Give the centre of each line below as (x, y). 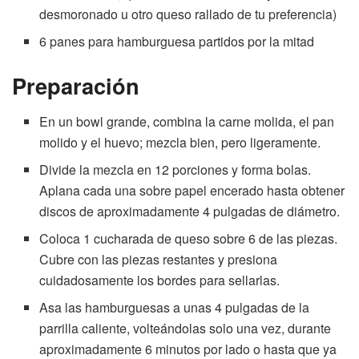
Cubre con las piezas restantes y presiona (159, 259)
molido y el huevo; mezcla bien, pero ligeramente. (180, 142)
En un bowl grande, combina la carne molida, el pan (187, 121)
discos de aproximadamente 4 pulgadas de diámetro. (190, 211)
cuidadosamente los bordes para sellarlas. (160, 280)
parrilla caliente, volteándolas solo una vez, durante (186, 328)
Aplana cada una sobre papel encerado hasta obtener (192, 190)
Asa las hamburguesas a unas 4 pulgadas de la (175, 307)
